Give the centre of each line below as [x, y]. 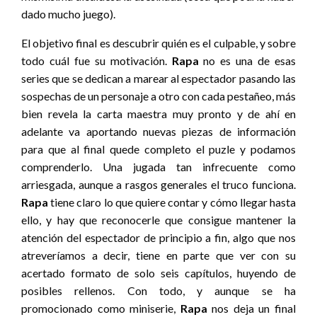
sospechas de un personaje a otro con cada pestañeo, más [158, 96]
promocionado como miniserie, [101, 309]
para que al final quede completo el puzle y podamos [158, 149]
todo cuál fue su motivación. [97, 61]
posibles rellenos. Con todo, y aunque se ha [158, 291]
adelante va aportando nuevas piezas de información [158, 132]
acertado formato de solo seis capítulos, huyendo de [158, 273]
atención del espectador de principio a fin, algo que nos [158, 238]
